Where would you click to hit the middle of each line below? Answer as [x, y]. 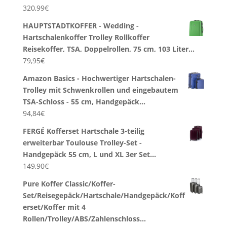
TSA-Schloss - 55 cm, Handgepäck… [84, 101]
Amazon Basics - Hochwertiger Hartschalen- [99, 78]
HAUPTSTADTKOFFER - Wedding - [81, 25]
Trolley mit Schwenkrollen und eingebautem [100, 90]
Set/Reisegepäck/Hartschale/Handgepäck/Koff [104, 195]
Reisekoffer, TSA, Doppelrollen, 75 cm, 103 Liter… [108, 49]
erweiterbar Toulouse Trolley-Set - [82, 142]
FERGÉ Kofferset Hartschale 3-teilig [83, 131]
